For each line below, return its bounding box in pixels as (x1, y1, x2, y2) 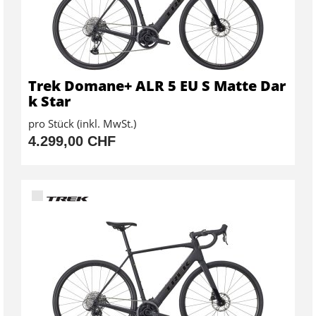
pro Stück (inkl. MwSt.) (28, 116, 136, 130)
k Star (28, 91, 71, 111)
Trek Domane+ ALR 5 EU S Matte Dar (28, 75, 286, 95)
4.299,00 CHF (28, 133, 116, 149)
